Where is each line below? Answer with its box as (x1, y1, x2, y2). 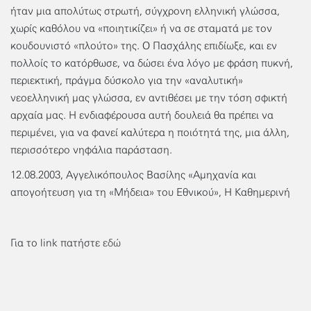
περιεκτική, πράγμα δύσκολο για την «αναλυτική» (10, 74, 243, 87)
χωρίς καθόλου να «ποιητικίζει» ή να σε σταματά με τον (10, 22, 272, 35)
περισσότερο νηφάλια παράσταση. (10, 143, 172, 156)
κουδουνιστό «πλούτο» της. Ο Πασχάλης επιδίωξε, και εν (10, 39, 277, 52)
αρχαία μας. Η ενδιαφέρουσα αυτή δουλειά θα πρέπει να (10, 108, 274, 121)
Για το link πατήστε (10, 236, 103, 249)
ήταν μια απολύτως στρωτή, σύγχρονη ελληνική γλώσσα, (10, 4, 280, 17)
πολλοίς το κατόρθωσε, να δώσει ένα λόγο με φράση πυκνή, (10, 56, 293, 69)
